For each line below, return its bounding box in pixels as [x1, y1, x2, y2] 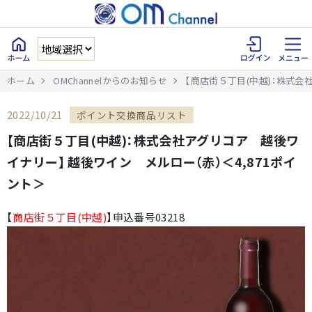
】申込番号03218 [107, 210, 185, 224]
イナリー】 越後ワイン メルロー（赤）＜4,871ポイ [7, 153, 297, 171]
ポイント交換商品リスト [76, 108, 187, 122]
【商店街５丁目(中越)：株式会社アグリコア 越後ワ [7, 131, 299, 149]
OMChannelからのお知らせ [53, 74, 168, 87]
